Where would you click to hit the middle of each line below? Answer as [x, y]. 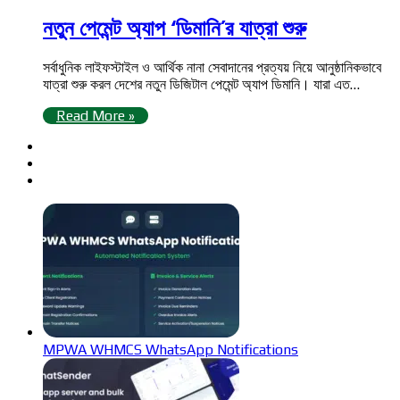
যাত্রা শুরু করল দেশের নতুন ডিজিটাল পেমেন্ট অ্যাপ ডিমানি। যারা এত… [201, 84]
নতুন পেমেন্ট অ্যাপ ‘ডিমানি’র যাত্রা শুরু [175, 28]
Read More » [96, 115]
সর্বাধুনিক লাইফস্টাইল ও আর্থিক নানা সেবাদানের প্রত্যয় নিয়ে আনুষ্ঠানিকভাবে [212, 67]
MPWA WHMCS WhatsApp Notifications [171, 349]
